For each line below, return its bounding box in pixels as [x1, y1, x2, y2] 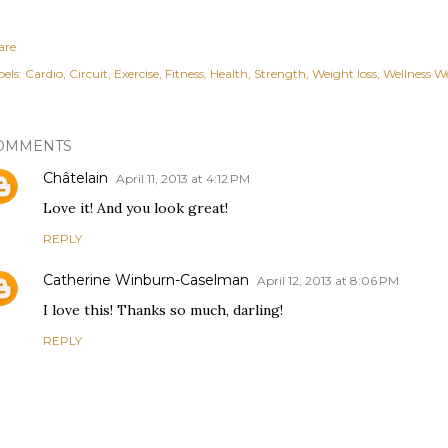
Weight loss [312, 66, 377, 81]
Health [210, 66, 248, 81]
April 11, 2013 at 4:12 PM [116, 171, 250, 186]
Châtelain [43, 169, 108, 187]
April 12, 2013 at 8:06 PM [257, 273, 399, 288]
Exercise [114, 66, 159, 81]
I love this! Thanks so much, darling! [43, 301, 283, 319]
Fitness [165, 66, 204, 81]
